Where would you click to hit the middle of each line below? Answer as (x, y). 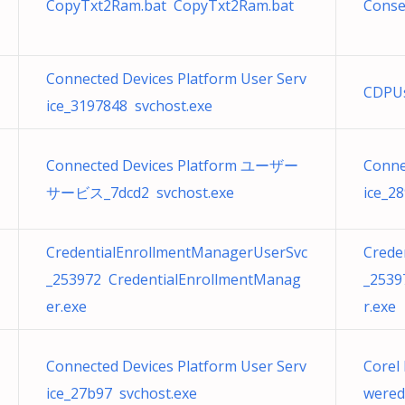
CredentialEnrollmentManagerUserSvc (177, 252)
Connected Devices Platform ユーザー (172, 165)
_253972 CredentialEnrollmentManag (174, 279)
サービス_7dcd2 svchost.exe (140, 193)
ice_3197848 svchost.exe (129, 106)
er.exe (66, 306)
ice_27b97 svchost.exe (122, 393)
